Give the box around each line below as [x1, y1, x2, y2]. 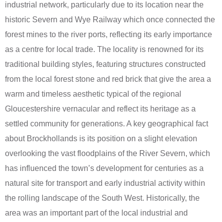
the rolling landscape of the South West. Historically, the [5, 193, 200, 202]
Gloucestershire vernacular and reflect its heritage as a [5, 104, 196, 113]
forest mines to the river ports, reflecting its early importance [5, 30, 212, 39]
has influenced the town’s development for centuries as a [5, 164, 204, 172]
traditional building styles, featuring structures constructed [5, 59, 206, 68]
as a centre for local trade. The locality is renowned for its [5, 45, 204, 54]
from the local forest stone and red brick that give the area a [5, 74, 211, 83]
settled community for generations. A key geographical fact [5, 119, 208, 128]
